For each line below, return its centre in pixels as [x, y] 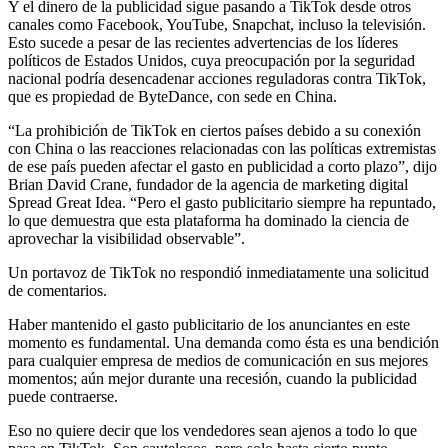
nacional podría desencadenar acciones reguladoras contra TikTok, [217, 78]
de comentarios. [57, 290]
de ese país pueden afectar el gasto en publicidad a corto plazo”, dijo [222, 166]
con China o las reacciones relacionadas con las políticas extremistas [222, 148]
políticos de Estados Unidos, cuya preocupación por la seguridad [211, 60]
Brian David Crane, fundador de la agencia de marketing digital [208, 184]
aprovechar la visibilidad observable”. [126, 238]
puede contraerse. [63, 396]
